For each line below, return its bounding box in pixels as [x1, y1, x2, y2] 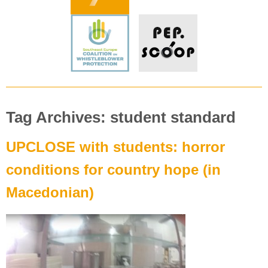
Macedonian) [6, 184, 94, 200]
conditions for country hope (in [6, 161, 221, 178]
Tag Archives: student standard [6, 108, 236, 126]
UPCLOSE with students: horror [6, 138, 225, 155]
